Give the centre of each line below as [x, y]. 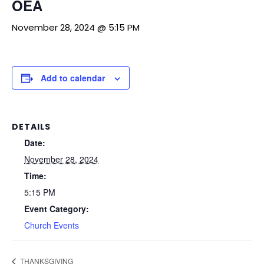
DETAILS [31, 126]
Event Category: [57, 208]
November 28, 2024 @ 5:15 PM [76, 27]
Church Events [52, 225]
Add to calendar [73, 77]
